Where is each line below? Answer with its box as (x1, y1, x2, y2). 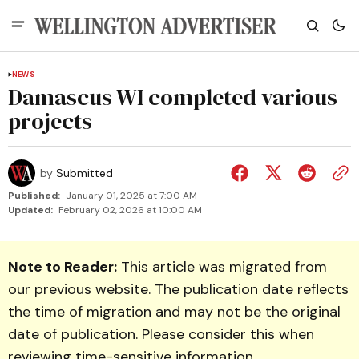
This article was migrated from (117, 257, 327, 276)
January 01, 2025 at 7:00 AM (66, 189, 197, 202)
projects (8, 106, 92, 136)
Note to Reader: (8, 257, 117, 276)
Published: (8, 189, 60, 202)
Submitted (56, 166, 113, 180)
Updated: (8, 204, 53, 216)
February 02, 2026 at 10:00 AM (58, 204, 202, 216)
